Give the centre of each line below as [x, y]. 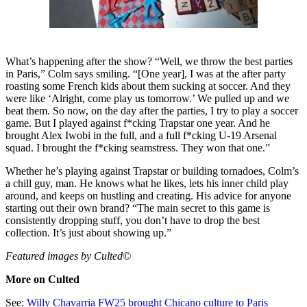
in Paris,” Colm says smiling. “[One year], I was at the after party [146, 74]
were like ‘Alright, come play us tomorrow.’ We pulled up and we [147, 99]
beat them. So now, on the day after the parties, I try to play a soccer [152, 111]
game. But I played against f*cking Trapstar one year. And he [138, 123]
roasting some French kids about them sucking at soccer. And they [148, 86]
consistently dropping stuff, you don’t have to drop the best [133, 221]
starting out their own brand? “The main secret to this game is [138, 208]
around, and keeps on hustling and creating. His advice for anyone [148, 196]
